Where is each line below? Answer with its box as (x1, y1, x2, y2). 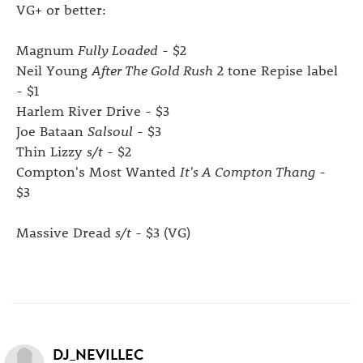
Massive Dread (16, 223, 115, 241)
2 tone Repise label (213, 61, 338, 79)
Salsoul (88, 122, 133, 139)
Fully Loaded (78, 41, 158, 58)
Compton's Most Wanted (16, 162, 180, 180)
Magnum (16, 41, 78, 58)
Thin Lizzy (16, 142, 87, 160)
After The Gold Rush (92, 61, 213, 79)
